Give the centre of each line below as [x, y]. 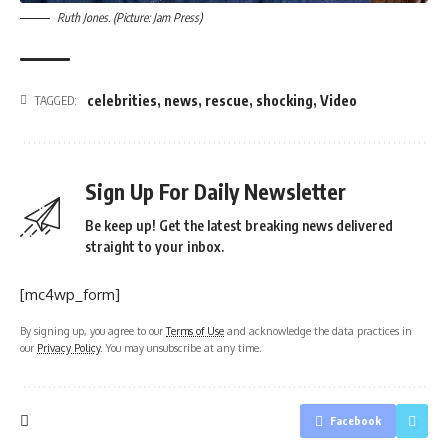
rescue [227, 100]
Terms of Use [195, 330]
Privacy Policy [68, 347]
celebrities [122, 100]
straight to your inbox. [154, 246]
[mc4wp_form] [70, 294]
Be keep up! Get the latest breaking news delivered [239, 225]
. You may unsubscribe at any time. [181, 347]
